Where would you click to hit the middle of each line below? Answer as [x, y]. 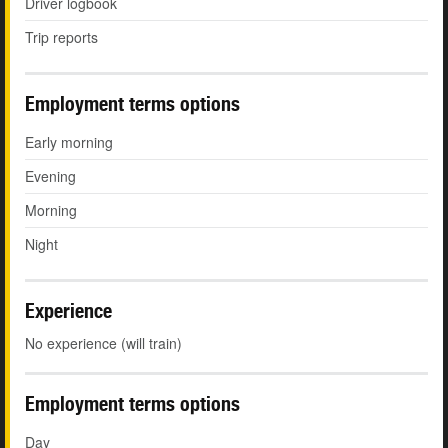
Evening [50, 176]
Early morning [69, 142]
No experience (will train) [103, 343]
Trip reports [61, 37]
